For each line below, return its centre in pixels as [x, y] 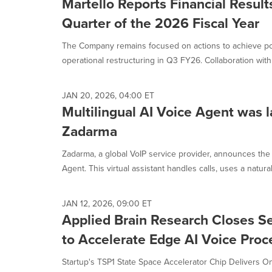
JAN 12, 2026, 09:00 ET [107, 204]
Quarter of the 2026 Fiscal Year [161, 23]
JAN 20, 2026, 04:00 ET [108, 96]
